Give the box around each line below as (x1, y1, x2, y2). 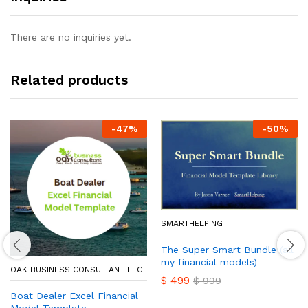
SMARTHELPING (161, 218, 223, 228)
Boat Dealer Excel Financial (10, 290, 138, 302)
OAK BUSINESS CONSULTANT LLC (10, 265, 142, 275)
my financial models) (161, 256, 257, 267)
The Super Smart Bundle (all (161, 243, 294, 255)
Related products (10, 71, 128, 89)
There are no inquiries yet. (10, 32, 131, 43)
